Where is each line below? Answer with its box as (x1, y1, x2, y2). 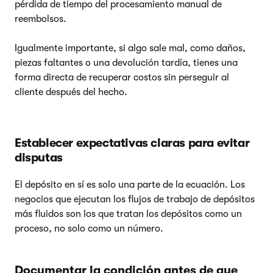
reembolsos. (15, 13, 66, 24)
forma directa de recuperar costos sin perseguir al (15, 71, 229, 83)
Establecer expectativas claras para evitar (15, 135, 250, 150)
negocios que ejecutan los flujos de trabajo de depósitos (15, 193, 255, 205)
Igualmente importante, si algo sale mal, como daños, (15, 42, 246, 54)
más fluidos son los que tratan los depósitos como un (15, 208, 242, 219)
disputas (15, 150, 63, 165)
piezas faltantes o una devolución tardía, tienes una (15, 57, 238, 68)
